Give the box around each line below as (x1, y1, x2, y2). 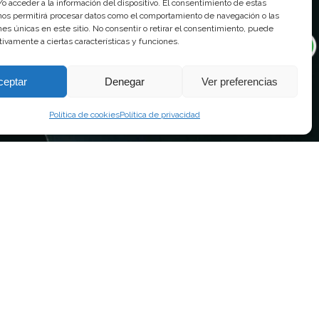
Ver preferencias (202, 75, 278, 88)
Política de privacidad (119, 110, 200, 120)
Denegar (104, 75, 145, 88)
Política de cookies (48, 110, 120, 120)
